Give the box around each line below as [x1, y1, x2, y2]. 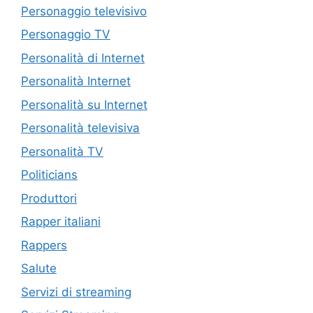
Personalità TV [21, 144, 103, 159]
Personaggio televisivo [21, 3, 147, 18]
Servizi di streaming [21, 284, 131, 299]
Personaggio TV [21, 27, 110, 42]
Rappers [21, 238, 67, 252]
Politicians [21, 168, 78, 182]
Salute [21, 261, 57, 276]
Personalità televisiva [21, 121, 140, 136]
